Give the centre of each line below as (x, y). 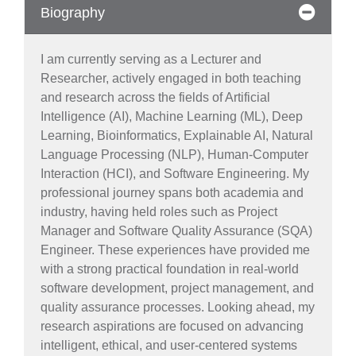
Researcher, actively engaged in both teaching (171, 78)
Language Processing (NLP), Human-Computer (174, 155)
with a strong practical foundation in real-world (170, 269)
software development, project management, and (177, 288)
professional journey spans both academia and (172, 193)
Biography (73, 13)
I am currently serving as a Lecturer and (151, 59)
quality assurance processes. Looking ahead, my (178, 307)
